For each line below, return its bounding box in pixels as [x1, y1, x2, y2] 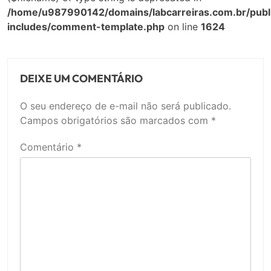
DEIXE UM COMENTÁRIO [20, 71, 143, 85]
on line [165, 20, 201, 33]
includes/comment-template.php [7, 20, 165, 33]
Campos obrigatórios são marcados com [20, 114, 211, 126]
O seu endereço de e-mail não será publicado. [20, 99, 231, 112]
